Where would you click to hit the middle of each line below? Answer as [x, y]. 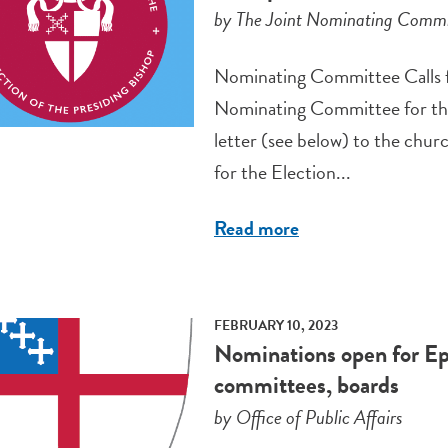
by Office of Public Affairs [308, 417]
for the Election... [282, 172]
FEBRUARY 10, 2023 [275, 326]
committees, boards [306, 385]
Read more [256, 228]
